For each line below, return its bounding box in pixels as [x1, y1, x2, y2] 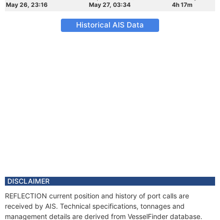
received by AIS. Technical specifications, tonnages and [5, 202, 185, 210]
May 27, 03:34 [89, 1, 131, 8]
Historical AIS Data [76, 20, 144, 29]
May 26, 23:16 [6, 1, 48, 8]
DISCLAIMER [7, 177, 50, 185]
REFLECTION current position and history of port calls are [5, 192, 189, 200]
